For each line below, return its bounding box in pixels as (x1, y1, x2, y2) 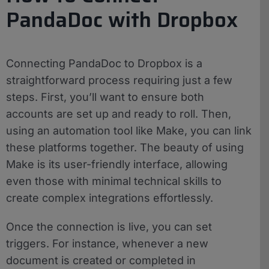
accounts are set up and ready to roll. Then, (6, 107, 231, 120)
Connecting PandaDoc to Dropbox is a (6, 56, 202, 70)
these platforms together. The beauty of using (6, 141, 244, 154)
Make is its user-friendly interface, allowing (6, 157, 228, 171)
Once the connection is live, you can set (6, 220, 212, 233)
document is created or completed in (6, 253, 196, 267)
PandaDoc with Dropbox (6, 3, 238, 36)
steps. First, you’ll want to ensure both (6, 90, 204, 103)
